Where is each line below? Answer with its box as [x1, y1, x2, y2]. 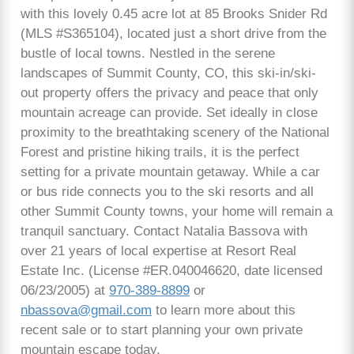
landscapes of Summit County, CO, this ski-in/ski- [21, 66, 316, 81]
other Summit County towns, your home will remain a [21, 204, 333, 220]
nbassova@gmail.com [21, 303, 152, 318]
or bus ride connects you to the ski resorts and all [21, 184, 314, 200]
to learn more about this [152, 303, 296, 318]
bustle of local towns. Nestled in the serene [21, 46, 275, 62]
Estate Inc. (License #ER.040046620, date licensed [21, 263, 322, 279]
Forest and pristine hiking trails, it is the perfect [21, 145, 299, 160]
